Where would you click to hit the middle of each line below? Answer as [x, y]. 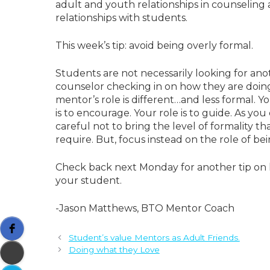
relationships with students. [121, 18]
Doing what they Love [114, 250]
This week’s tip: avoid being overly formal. [154, 46]
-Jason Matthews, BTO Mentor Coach [145, 209]
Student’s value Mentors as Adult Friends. [154, 238]
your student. [89, 181]
